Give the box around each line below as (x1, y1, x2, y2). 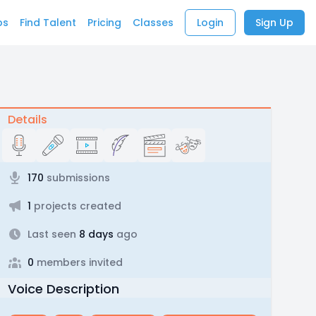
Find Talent (20, 16, 76, 30)
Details (7, 111, 47, 128)
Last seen (27, 227, 76, 241)
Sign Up (255, 16, 293, 30)
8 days (75, 227, 114, 241)
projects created (30, 199, 121, 213)
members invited (33, 255, 123, 269)
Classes (133, 16, 174, 30)
